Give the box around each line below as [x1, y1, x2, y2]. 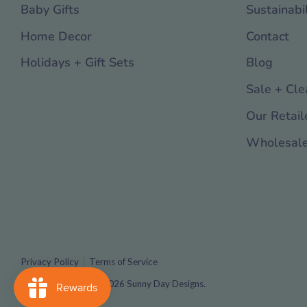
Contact [245, 27, 289, 45]
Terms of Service [89, 256, 158, 268]
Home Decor [21, 27, 92, 45]
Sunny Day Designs [127, 278, 204, 290]
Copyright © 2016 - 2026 [21, 278, 127, 290]
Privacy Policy [21, 256, 79, 268]
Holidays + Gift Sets [21, 54, 134, 71]
